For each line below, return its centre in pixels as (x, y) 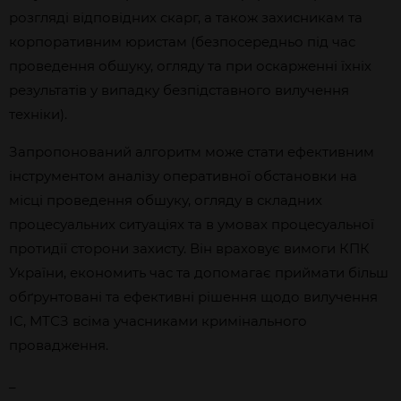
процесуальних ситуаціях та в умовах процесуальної (192, 224)
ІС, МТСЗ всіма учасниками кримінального (158, 321)
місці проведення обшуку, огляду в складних (166, 200)
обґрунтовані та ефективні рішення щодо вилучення (193, 297)
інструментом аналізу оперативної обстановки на (183, 176)
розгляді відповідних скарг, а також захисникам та (186, 17)
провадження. (59, 345)
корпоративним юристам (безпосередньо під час (182, 42)
